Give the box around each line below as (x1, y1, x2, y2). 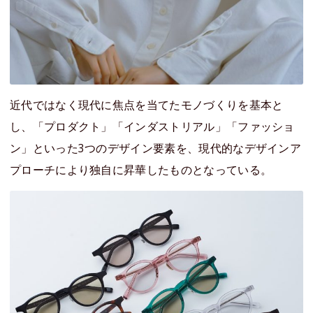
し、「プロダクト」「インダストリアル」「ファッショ (10, 119, 295, 135)
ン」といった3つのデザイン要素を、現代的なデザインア (10, 140, 302, 156)
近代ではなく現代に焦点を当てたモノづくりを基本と (10, 97, 284, 113)
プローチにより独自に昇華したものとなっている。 (10, 162, 272, 178)
